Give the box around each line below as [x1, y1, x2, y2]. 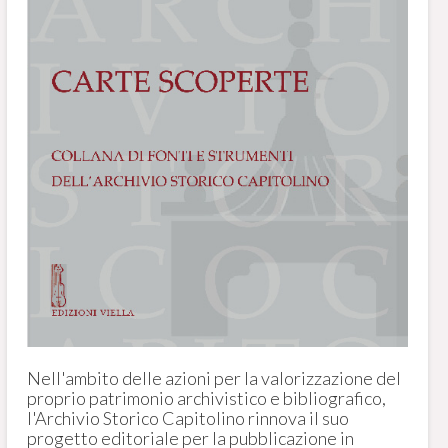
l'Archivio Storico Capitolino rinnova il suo [26, 406, 349, 429]
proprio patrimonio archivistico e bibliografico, [26, 386, 386, 409]
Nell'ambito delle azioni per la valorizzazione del [26, 366, 401, 389]
